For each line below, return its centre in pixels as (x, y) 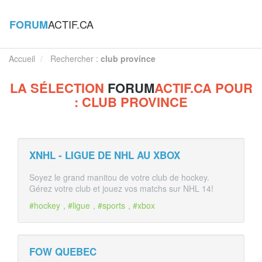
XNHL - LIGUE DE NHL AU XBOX (105, 155)
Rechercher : (75, 58)
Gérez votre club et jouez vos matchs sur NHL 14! (121, 188)
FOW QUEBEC (63, 251)
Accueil (22, 58)
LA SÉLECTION (58, 88)
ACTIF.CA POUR (203, 88)
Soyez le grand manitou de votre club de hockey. (119, 177)
